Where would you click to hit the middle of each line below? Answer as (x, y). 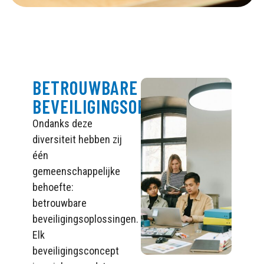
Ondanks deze (62, 123)
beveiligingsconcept (76, 250)
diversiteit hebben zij (77, 139)
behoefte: (53, 187)
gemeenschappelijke (76, 171)
